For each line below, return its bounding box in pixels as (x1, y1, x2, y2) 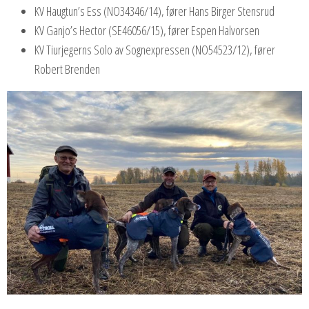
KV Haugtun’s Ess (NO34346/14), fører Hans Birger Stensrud (34, 3, 275, 20)
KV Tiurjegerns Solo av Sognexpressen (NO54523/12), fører (34, 41, 275, 59)
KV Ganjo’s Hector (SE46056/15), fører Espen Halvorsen (34, 22, 259, 39)
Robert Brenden (34, 61, 100, 78)
